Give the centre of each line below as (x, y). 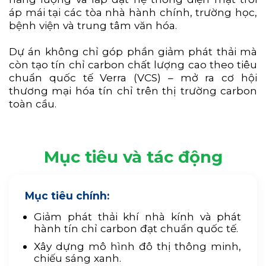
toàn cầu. (33, 103)
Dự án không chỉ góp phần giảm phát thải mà (133, 51)
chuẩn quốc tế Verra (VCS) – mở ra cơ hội (133, 77)
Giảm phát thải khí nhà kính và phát (138, 216)
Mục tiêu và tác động (133, 156)
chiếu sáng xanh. (78, 258)
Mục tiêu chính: (67, 195)
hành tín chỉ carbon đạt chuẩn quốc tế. (136, 228)
